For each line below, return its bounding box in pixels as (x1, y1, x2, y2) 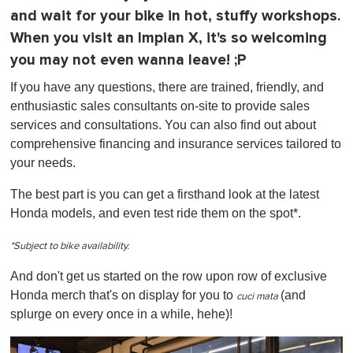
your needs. (10, 155, 76, 169)
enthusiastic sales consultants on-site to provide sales (10, 98, 310, 113)
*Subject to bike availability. (10, 240, 129, 251)
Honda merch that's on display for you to (10, 288, 236, 302)
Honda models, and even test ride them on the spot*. (10, 206, 301, 220)
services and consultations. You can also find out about (10, 117, 316, 132)
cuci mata (236, 291, 281, 302)
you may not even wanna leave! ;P (10, 50, 247, 69)
